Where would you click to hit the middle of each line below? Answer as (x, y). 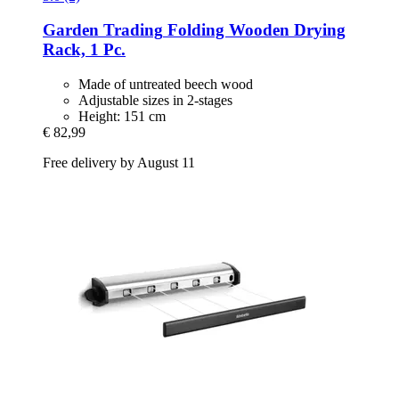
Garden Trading (103, 30)
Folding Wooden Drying (254, 30)
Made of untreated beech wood (166, 85)
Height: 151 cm (122, 117)
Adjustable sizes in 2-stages (155, 101)
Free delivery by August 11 (119, 163)
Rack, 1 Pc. (84, 50)
